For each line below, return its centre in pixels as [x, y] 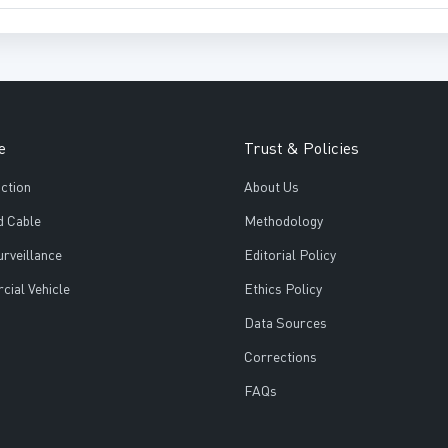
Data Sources [285, 324]
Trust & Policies [301, 150]
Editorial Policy [289, 256]
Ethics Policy [282, 290]
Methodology [283, 222]
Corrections [280, 358]
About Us [271, 188]
